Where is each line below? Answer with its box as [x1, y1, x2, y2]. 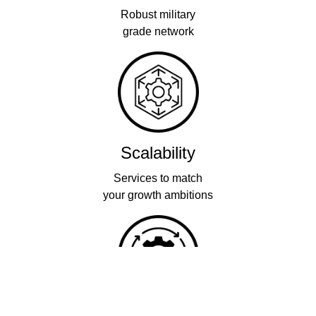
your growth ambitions [103, 189, 213, 201]
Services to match [114, 172, 202, 184]
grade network [122, 25, 194, 37]
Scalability [121, 143, 195, 162]
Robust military [121, 8, 195, 20]
